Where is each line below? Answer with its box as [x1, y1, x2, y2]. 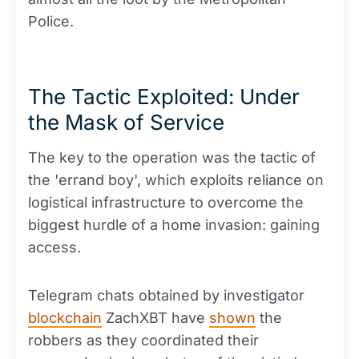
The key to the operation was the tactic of [28, 149, 316, 166]
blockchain [28, 309, 102, 326]
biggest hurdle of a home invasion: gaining [28, 216, 320, 233]
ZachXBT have [102, 309, 209, 326]
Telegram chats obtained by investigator [28, 287, 305, 304]
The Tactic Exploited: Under [28, 84, 300, 109]
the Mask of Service [28, 110, 224, 135]
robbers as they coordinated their [28, 332, 259, 349]
